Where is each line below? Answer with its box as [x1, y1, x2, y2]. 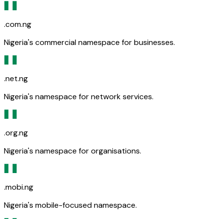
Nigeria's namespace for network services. [4, 91, 153, 102]
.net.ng [4, 73, 28, 84]
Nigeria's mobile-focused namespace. [4, 199, 137, 210]
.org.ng [4, 127, 28, 138]
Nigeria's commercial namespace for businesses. [4, 37, 175, 47]
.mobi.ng [4, 181, 33, 192]
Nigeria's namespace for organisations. [4, 145, 141, 156]
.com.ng [4, 19, 31, 29]
